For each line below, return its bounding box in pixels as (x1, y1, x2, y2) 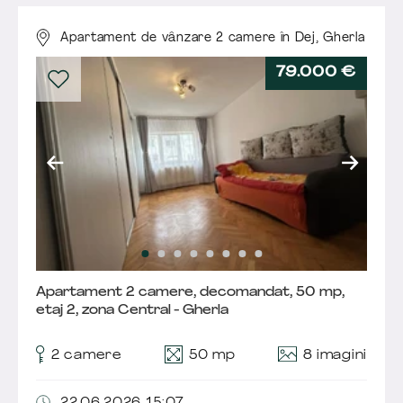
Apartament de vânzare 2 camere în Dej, (60, 31, 324, 45)
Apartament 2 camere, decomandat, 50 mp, (36, 285, 345, 300)
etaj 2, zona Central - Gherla (36, 303, 228, 318)
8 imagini (302, 348, 367, 363)
